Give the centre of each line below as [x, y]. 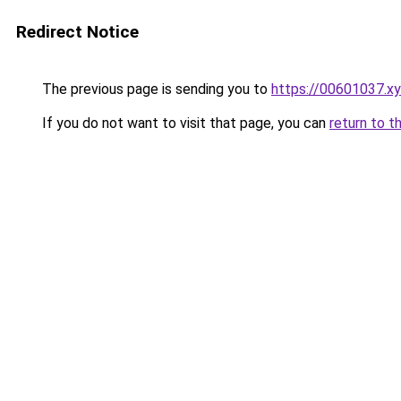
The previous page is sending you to [155, 89]
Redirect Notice [77, 32]
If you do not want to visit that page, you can [184, 123]
